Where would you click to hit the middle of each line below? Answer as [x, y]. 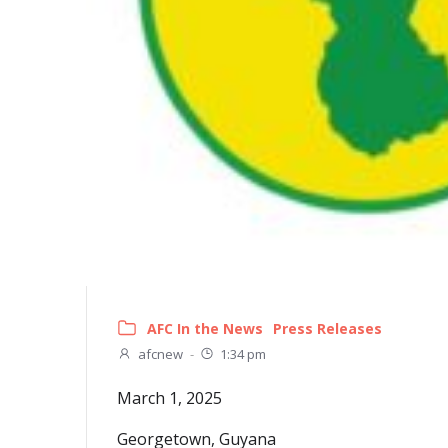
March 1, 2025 [169, 398]
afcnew [160, 354]
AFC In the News [205, 328]
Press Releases [327, 328]
